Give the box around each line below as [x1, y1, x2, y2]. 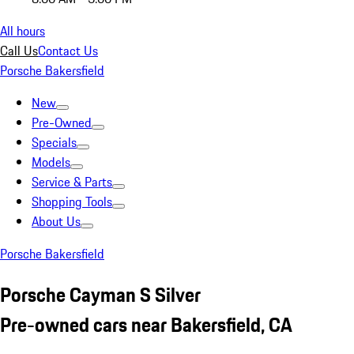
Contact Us [38, 41, 98, 60]
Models [32, 153, 70, 171]
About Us [32, 212, 81, 231]
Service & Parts [32, 172, 112, 191]
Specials [32, 133, 77, 152]
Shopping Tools [32, 192, 112, 211]
